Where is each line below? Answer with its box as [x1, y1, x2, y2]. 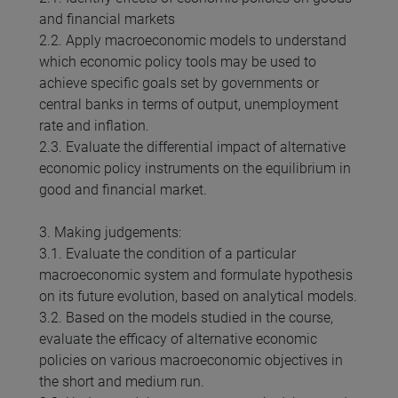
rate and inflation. [39, 117, 149, 135]
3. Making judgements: [39, 224, 181, 242]
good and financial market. [39, 181, 207, 199]
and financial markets [39, 11, 175, 28]
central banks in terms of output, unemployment [39, 96, 338, 114]
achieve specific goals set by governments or [39, 75, 319, 92]
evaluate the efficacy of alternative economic [39, 330, 317, 348]
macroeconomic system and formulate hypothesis [39, 267, 353, 284]
